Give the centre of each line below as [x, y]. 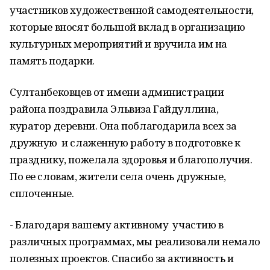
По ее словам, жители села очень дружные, [118, 176]
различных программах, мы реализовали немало [135, 241]
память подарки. [52, 61]
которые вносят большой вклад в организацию [127, 27]
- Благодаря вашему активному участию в [117, 224]
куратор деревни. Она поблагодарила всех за [123, 126]
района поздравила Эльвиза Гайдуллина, [114, 109]
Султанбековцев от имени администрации [117, 92]
